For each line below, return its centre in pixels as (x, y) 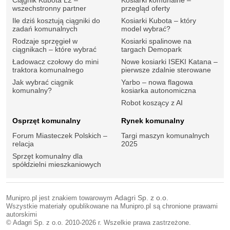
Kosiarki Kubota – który (159, 20)
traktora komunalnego (48, 70)
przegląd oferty (146, 8)
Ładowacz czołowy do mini (55, 61)
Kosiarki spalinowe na (156, 41)
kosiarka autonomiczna (159, 90)
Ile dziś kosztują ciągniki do (56, 20)
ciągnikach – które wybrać (54, 49)
